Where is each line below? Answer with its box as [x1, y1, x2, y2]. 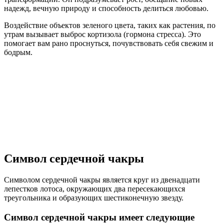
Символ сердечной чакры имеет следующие [4, 211, 194, 222]
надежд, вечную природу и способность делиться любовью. [4, 4, 208, 13]
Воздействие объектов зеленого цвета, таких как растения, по [4, 21, 215, 30]
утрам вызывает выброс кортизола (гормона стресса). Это [4, 30, 201, 39]
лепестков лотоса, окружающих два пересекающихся [4, 184, 185, 193]
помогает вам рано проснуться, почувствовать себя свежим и [4, 39, 213, 48]
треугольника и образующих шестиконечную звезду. [4, 193, 183, 202]
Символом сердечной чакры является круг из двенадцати [4, 175, 200, 184]
